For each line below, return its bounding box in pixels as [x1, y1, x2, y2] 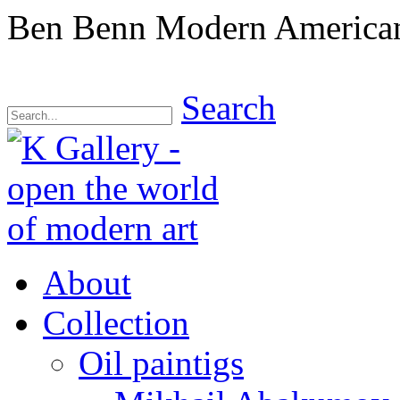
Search [181, 88, 276, 127]
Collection [43, 304, 189, 342]
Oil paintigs [79, 344, 244, 382]
